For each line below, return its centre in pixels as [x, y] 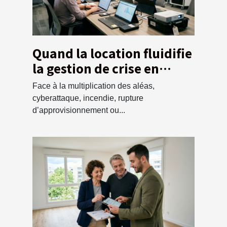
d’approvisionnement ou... [79, 110]
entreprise [65, 83]
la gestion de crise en [96, 68]
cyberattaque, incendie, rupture [88, 98]
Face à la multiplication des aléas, [93, 86]
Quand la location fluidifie [112, 53]
